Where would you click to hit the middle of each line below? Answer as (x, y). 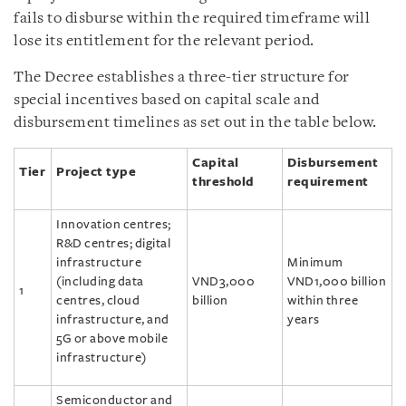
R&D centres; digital (113, 243)
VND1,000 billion (337, 281)
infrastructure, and (113, 319)
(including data (100, 281)
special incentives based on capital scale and (167, 100)
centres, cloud (98, 300)
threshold (223, 181)
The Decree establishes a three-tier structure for (182, 77)
